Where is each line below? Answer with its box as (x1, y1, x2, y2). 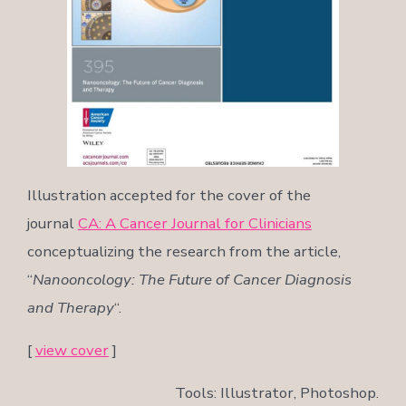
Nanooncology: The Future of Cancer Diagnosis (32, 268, 352, 290)
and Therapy (26, 296, 114, 318)
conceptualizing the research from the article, (26, 240, 341, 262)
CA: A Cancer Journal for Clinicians (77, 212, 312, 234)
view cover (34, 339, 109, 361)
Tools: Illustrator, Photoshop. (175, 382, 380, 403)
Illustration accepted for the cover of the (26, 184, 311, 206)
